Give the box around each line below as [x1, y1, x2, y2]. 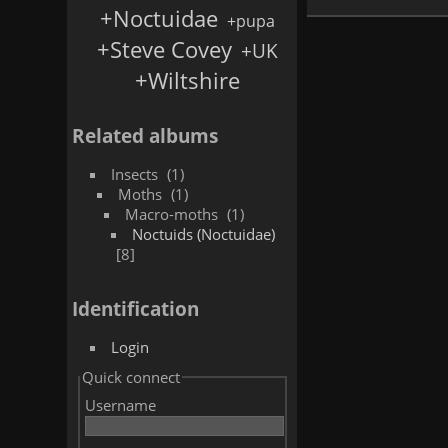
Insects [110, 164, 162, 184]
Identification [72, 295, 200, 322]
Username [85, 395, 157, 415]
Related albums [72, 122, 219, 149]
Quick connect [82, 367, 181, 387]
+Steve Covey [97, 34, 233, 65]
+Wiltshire [135, 65, 241, 96]
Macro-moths [124, 204, 222, 224]
